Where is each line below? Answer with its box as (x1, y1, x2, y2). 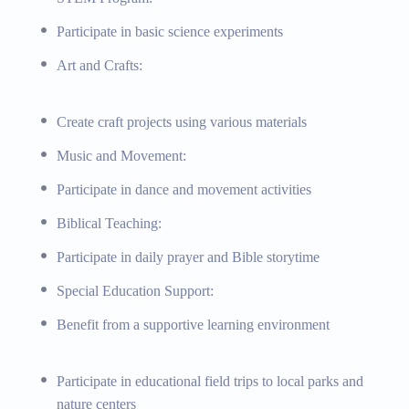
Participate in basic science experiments (56, 23, 283, 39)
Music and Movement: (56, 147, 186, 163)
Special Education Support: (56, 282, 214, 299)
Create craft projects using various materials (56, 113, 307, 130)
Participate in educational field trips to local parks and (56, 372, 363, 389)
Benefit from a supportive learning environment (56, 316, 330, 332)
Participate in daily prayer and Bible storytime (56, 248, 320, 265)
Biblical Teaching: (56, 215, 162, 231)
